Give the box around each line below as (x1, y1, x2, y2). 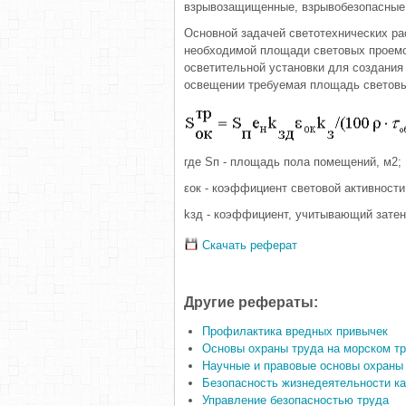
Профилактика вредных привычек (202, 324, 388, 338)
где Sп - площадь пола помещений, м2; (184, 155, 401, 169)
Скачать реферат (198, 238, 297, 252)
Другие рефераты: (184, 295, 318, 310)
